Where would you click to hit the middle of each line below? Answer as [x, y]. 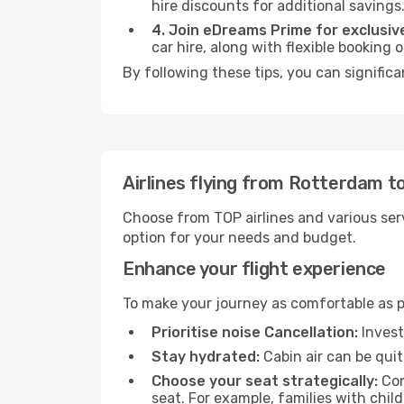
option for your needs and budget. [239, 238]
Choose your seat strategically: [265, 381]
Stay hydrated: [206, 357]
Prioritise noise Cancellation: [255, 332]
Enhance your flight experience [254, 269]
